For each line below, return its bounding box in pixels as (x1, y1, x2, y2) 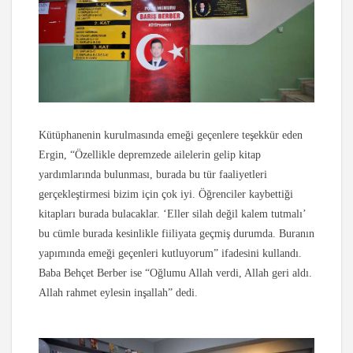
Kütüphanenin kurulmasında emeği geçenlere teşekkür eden (39, 129, 303, 142)
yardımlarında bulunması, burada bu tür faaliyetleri (39, 169, 267, 181)
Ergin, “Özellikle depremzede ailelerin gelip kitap (39, 149, 261, 162)
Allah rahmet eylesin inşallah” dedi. (39, 287, 198, 299)
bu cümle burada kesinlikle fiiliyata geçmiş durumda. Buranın (39, 228, 314, 240)
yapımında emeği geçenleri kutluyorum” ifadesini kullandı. (39, 247, 302, 260)
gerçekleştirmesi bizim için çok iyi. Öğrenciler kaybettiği (39, 188, 293, 201)
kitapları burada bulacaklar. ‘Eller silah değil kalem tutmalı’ (39, 208, 306, 221)
